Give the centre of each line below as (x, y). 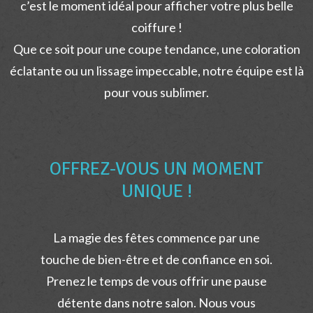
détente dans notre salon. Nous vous (156, 303)
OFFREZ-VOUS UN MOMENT (156, 169)
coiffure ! (156, 28)
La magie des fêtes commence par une (156, 238)
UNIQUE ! (156, 192)
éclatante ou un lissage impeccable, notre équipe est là (156, 71)
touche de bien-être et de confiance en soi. (156, 260)
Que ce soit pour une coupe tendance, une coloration (156, 49)
